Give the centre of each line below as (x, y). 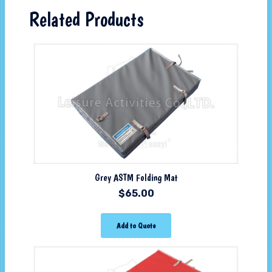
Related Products (86, 20)
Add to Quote (136, 225)
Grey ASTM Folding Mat (136, 178)
